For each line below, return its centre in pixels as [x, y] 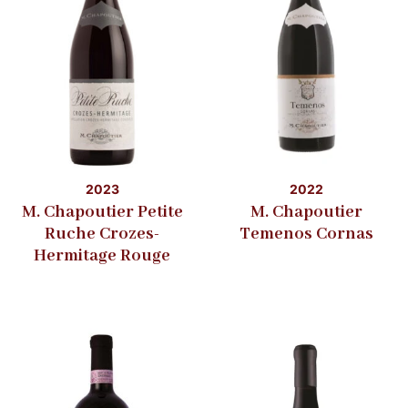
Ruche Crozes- [102, 234]
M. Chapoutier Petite [102, 212]
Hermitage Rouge [102, 255]
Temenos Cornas [306, 234]
